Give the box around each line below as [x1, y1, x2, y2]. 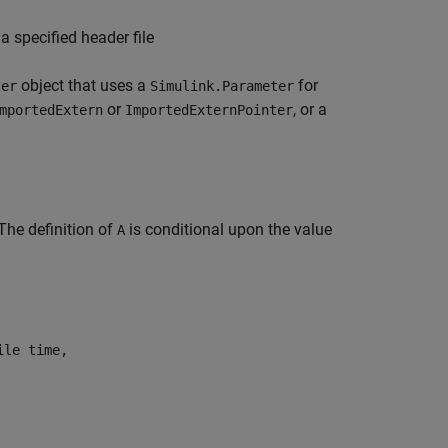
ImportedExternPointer [125, 102, 293, 118]
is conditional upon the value [125, 220, 332, 239]
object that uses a [17, 76, 150, 95]
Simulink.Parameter [150, 78, 294, 94]
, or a [293, 100, 327, 119]
